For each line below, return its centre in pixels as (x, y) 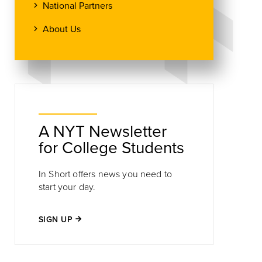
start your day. (68, 187)
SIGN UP (56, 220)
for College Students (111, 148)
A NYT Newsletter (103, 132)
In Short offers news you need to (106, 174)
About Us (62, 29)
